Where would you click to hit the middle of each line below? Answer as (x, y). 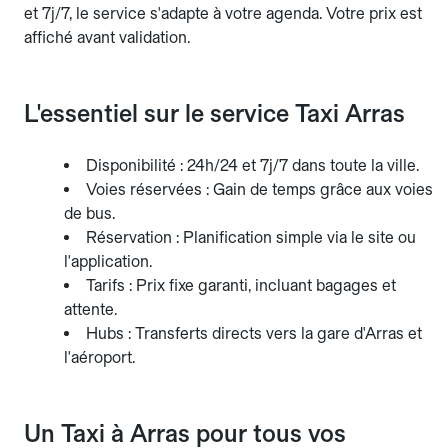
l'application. (108, 261)
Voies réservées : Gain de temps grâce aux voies (259, 189)
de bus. (89, 213)
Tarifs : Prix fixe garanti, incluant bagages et (241, 285)
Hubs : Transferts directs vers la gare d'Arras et (254, 333)
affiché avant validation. (107, 37)
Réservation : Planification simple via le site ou (251, 237)
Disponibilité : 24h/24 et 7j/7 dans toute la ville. (252, 165)
